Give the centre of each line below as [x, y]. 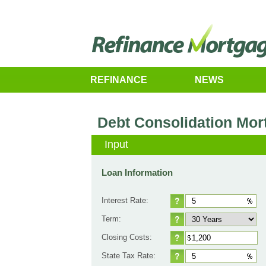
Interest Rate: [125, 200]
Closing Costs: [127, 237]
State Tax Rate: [129, 256]
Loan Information [137, 172]
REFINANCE [119, 80]
